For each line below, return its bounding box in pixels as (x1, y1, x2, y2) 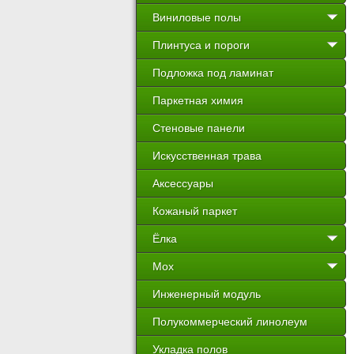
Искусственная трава (153, 149, 262, 162)
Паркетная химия (153, 94, 243, 107)
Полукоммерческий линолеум (153, 315, 307, 328)
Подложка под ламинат (153, 66, 273, 79)
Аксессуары (153, 177, 213, 190)
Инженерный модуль (153, 288, 261, 300)
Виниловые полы (153, 11, 241, 24)
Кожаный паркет (153, 205, 237, 217)
